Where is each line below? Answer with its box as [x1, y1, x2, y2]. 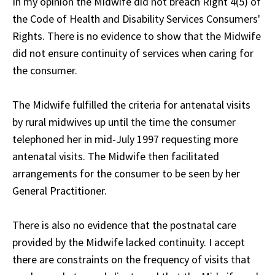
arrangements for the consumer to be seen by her [12, 166, 240, 180]
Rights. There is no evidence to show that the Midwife [12, 28, 261, 43]
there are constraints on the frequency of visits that [12, 252, 250, 266]
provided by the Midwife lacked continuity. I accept [12, 234, 245, 249]
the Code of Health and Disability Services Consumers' [12, 11, 260, 26]
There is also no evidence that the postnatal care [12, 217, 236, 232]
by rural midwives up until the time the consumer [12, 114, 236, 129]
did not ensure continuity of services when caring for [12, 45, 254, 60]
